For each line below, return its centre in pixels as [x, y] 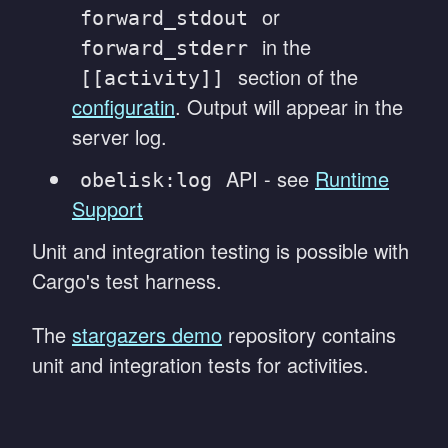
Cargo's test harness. [127, 280]
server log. [119, 136]
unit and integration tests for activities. [200, 364]
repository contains [309, 334]
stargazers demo [147, 334]
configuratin [123, 106]
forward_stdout [164, 18]
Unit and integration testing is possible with [220, 250]
